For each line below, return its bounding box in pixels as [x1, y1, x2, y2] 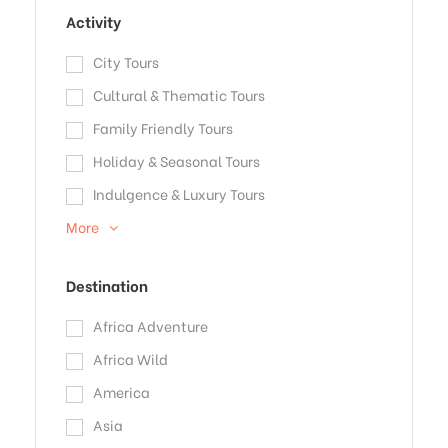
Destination [66, 274, 148, 297]
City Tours [93, 51, 159, 73]
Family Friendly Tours [93, 117, 233, 139]
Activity [66, 10, 121, 33]
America [93, 381, 150, 403]
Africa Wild [93, 348, 168, 370]
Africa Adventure [93, 315, 208, 337]
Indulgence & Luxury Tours [93, 183, 265, 205]
